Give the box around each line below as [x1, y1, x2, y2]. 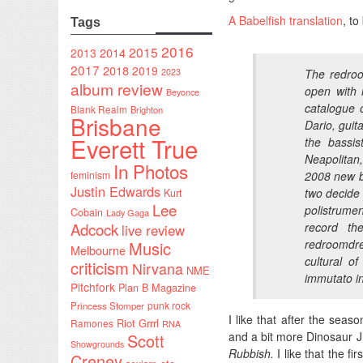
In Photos [113, 157, 188, 184]
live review [122, 220, 185, 240]
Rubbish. [228, 344, 274, 361]
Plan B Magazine [118, 280, 196, 295]
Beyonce [166, 85, 199, 98]
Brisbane [70, 109, 161, 143]
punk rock [147, 297, 190, 312]
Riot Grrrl [117, 314, 159, 331]
